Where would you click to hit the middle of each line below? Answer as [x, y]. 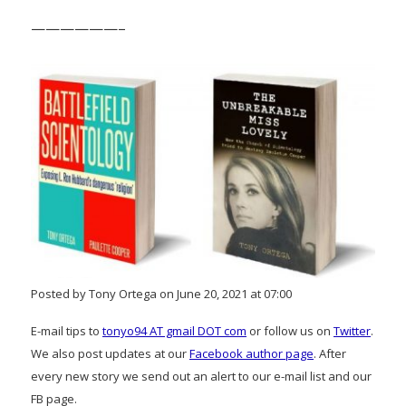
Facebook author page [251, 353]
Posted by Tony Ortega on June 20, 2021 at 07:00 [161, 293]
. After [330, 353]
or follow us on [290, 330]
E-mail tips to [67, 330]
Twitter [352, 330]
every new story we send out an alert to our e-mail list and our [201, 376]
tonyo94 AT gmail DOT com [174, 330]
